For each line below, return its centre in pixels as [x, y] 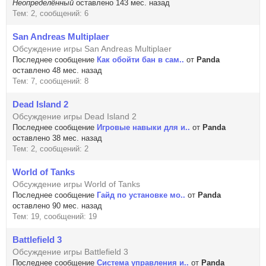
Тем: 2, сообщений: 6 [50, 13]
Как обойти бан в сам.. [140, 60]
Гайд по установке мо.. [141, 195]
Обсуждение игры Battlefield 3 [70, 252]
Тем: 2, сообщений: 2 [50, 149]
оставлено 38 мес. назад [57, 138]
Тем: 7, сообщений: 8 [50, 81]
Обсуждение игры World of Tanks [76, 184]
